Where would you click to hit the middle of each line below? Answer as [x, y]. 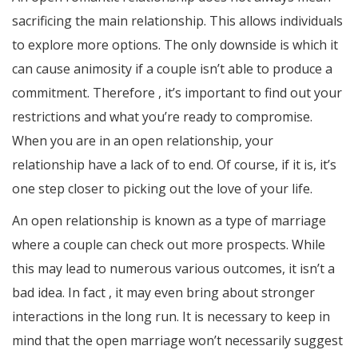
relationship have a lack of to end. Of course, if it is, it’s [174, 165]
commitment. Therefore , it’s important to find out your [177, 93]
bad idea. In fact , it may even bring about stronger [163, 293]
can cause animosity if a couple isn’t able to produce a [172, 69]
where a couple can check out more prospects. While [169, 245]
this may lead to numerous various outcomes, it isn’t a [173, 269]
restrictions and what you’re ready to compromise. [162, 117]
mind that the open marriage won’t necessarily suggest [177, 341]
